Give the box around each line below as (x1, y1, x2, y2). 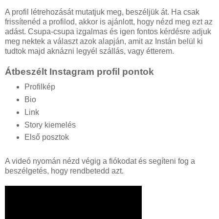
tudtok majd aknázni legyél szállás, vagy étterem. (5, 46, 174, 55)
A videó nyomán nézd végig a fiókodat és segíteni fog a (5, 157, 195, 166)
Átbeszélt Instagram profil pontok (5, 66, 154, 77)
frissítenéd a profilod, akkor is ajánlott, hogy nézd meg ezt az (5, 17, 213, 26)
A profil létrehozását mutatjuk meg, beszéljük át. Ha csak (5, 7, 199, 16)
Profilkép (24, 82, 55, 91)
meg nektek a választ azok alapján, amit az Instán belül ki (5, 37, 203, 45)
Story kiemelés (24, 120, 76, 129)
